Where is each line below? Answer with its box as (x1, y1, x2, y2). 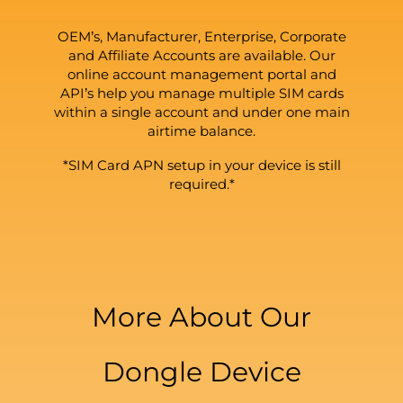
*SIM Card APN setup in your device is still (62, 156, 341, 174)
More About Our (92, 300, 311, 335)
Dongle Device (102, 355, 301, 390)
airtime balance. (148, 121, 255, 139)
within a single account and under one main (53, 103, 350, 121)
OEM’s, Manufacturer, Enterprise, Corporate (57, 27, 346, 45)
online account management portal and (67, 65, 336, 83)
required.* (168, 175, 235, 193)
